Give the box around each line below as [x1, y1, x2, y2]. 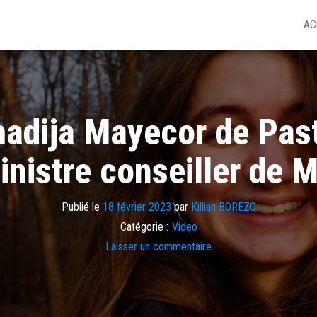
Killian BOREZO [190, 200, 256, 214]
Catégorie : [120, 219, 168, 234]
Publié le [61, 200, 103, 214]
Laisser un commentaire [105, 239, 212, 253]
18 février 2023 [102, 200, 171, 214]
